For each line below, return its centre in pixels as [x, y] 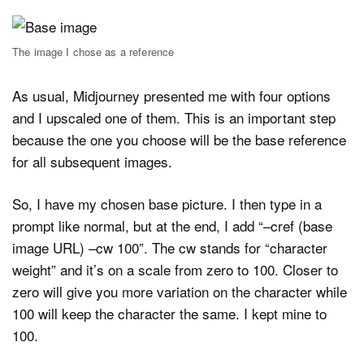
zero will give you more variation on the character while [180, 292]
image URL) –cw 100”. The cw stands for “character [170, 248]
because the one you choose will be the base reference [179, 139]
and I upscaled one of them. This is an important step [174, 117]
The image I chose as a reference [93, 52]
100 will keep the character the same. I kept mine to [169, 314]
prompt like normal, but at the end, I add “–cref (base [172, 226]
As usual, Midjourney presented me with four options [171, 95]
